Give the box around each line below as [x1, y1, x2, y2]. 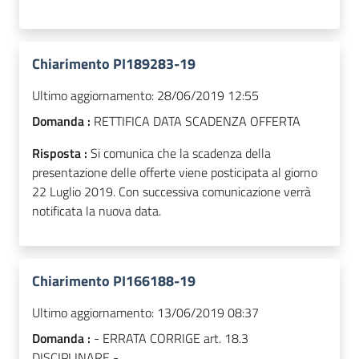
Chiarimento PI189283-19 [32, 53, 196, 75]
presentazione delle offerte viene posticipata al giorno [32, 163, 317, 183]
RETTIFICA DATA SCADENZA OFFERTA [94, 111, 301, 131]
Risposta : [32, 143, 91, 163]
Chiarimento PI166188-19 [32, 270, 196, 292]
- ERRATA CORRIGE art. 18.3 [94, 329, 248, 349]
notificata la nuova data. [32, 201, 161, 221]
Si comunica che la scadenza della [91, 143, 271, 163]
